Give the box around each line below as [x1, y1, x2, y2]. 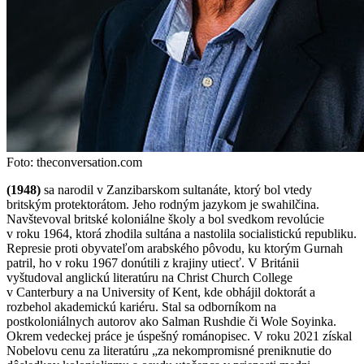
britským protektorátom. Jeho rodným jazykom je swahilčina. [6, 197, 319, 211]
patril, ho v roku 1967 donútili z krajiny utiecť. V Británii [6, 255, 299, 270]
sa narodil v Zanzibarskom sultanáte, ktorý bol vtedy [41, 182, 312, 197]
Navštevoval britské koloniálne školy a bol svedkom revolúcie [6, 211, 324, 226]
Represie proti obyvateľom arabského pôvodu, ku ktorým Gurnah [6, 240, 343, 255]
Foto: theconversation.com [6, 154, 142, 169]
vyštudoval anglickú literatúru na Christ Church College [6, 270, 292, 284]
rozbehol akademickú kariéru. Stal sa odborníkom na [6, 299, 276, 314]
